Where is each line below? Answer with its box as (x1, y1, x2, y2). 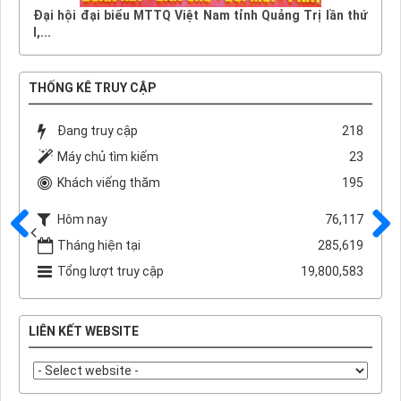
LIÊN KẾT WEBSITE (29, 324, 139, 338)
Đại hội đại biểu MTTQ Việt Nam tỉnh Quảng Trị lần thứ (33, 8, 368, 22)
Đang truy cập (57, 124, 138, 138)
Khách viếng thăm (57, 175, 160, 190)
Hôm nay (57, 211, 107, 226)
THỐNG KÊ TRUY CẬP (29, 81, 156, 95)
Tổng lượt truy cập (57, 264, 164, 278)
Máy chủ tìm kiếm (57, 149, 158, 164)
